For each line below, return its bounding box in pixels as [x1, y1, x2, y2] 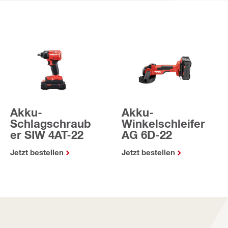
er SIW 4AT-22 [10, 128, 83, 141]
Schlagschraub [10, 117, 91, 130]
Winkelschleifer [122, 117, 205, 130]
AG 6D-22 [122, 128, 172, 141]
